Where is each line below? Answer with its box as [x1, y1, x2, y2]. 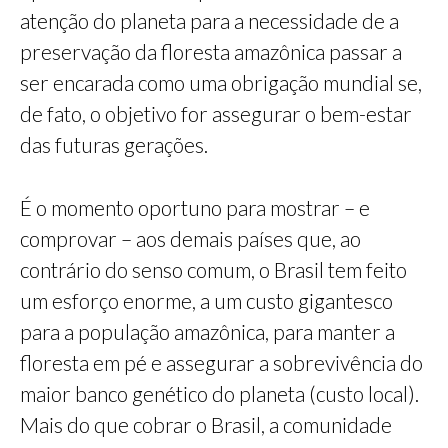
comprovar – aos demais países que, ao [20, 226, 361, 252]
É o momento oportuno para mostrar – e [20, 195, 370, 221]
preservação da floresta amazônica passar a [20, 39, 402, 65]
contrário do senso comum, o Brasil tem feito [20, 257, 407, 283]
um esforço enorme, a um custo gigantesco [20, 288, 393, 314]
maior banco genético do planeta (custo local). [20, 381, 419, 407]
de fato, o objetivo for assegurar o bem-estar [20, 101, 412, 127]
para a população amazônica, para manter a [20, 319, 395, 345]
